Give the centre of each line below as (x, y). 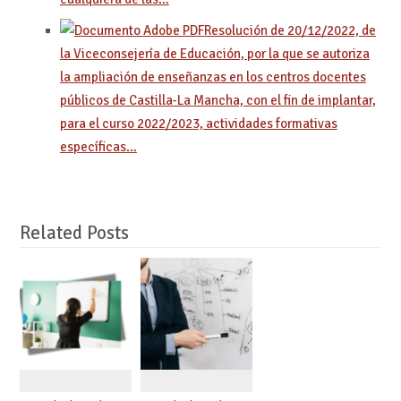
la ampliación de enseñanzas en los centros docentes (213, 77)
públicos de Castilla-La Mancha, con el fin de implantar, (218, 101)
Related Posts (74, 233)
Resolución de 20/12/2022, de (290, 31)
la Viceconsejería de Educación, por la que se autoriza (214, 54)
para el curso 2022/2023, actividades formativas (198, 124)
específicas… (98, 147)
